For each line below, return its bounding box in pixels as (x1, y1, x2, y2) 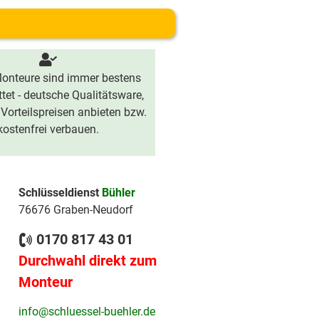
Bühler (102, 186, 135, 199)
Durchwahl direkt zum (19, 252, 157, 270)
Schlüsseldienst (19, 186, 102, 199)
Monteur (19, 273, 73, 291)
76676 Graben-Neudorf (19, 203, 133, 216)
